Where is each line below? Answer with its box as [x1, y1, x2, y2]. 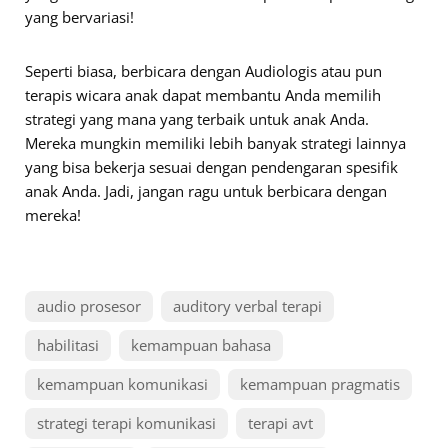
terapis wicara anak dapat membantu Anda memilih [25, 84, 381, 105]
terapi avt [248, 412, 313, 433]
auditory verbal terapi [173, 295, 322, 316]
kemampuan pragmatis [240, 373, 400, 394]
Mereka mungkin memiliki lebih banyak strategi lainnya [25, 132, 406, 153]
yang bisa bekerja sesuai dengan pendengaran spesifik [25, 156, 398, 177]
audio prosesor [37, 295, 141, 316]
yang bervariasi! [25, 6, 134, 27]
